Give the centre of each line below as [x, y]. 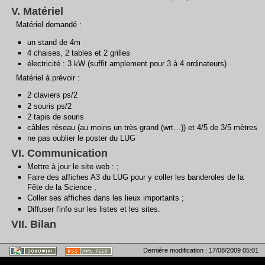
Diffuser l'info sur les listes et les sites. [94, 209]
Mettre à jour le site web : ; [73, 166]
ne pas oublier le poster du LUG [82, 138]
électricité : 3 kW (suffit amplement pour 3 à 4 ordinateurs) [127, 64]
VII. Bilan [34, 224]
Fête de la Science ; [62, 188]
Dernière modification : [175, 250]
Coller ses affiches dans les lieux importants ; [106, 198]
